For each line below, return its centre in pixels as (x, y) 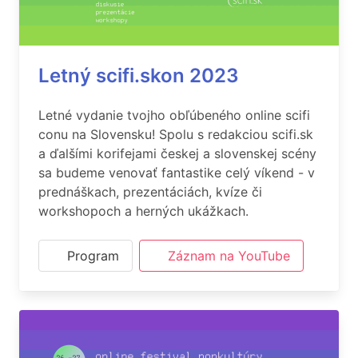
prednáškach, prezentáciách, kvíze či (150, 192)
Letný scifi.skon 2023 (139, 76)
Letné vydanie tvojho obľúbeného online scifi (174, 115)
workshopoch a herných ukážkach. (143, 211)
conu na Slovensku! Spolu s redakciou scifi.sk (176, 134)
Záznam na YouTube (229, 256)
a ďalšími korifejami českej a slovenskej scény (177, 153)
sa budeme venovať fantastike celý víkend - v (177, 173)
